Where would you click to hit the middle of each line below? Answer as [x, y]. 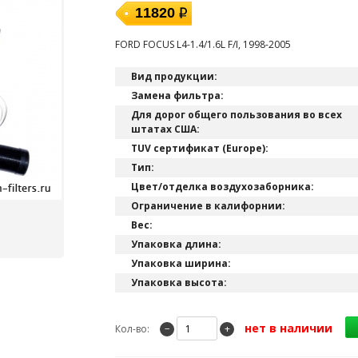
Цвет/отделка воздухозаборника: [223, 187]
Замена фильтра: [177, 95]
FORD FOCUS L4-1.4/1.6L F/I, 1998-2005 [203, 44]
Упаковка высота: [179, 282]
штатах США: [165, 129]
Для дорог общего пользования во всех [237, 115]
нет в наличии [293, 328]
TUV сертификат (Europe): [200, 148]
